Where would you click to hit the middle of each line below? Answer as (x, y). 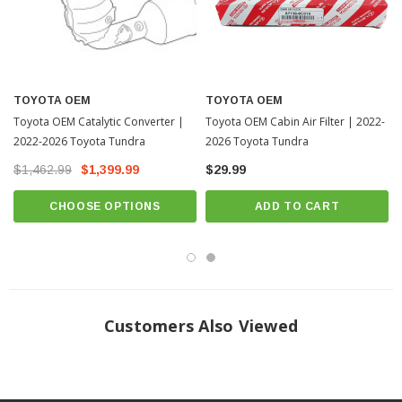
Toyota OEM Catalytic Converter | (99, 122)
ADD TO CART (297, 206)
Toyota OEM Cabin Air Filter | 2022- (295, 122)
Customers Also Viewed (201, 326)
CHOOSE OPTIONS (105, 206)
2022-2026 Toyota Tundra (79, 141)
